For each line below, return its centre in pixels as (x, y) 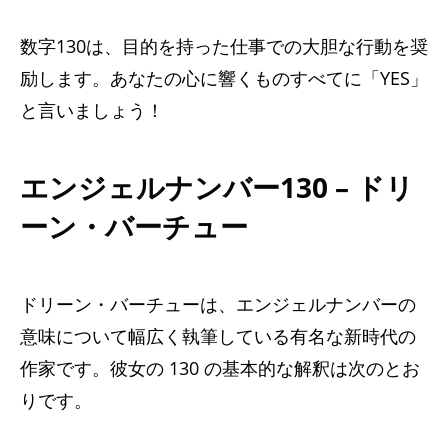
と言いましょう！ (92, 109)
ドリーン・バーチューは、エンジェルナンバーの (218, 303)
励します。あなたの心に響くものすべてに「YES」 (224, 77)
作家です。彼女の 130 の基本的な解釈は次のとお (220, 367)
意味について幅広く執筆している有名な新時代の (218, 335)
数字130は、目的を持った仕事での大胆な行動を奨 (224, 45)
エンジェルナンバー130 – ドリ (217, 186)
